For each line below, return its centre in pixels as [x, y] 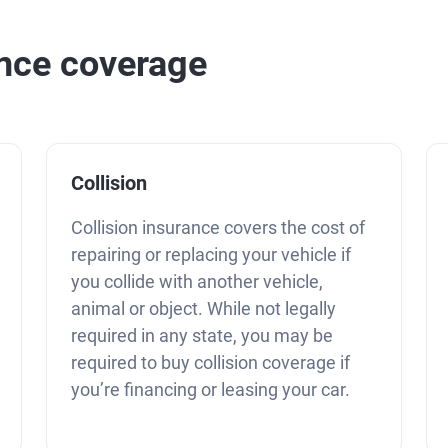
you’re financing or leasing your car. [210, 389]
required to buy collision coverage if [210, 362]
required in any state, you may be [202, 335]
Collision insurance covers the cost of [218, 227]
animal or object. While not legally [203, 308]
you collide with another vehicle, [197, 281]
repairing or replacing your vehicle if [211, 254]
